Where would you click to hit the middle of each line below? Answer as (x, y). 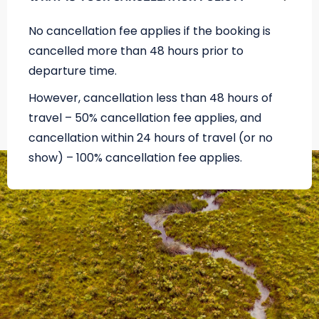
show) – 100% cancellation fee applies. (135, 158)
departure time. (73, 71)
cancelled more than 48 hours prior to (136, 51)
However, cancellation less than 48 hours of (151, 98)
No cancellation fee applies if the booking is (150, 31)
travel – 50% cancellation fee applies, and (145, 118)
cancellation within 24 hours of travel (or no (151, 138)
